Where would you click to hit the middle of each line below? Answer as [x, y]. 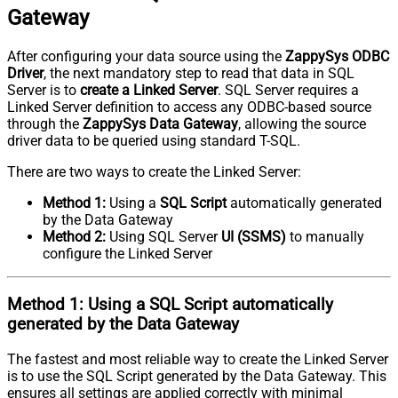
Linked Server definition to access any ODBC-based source [189, 107]
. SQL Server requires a [288, 91]
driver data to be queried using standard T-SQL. [154, 141]
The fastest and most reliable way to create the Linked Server [198, 359]
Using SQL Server [163, 237]
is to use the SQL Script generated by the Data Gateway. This [197, 376]
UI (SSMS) [254, 237]
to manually [325, 237]
